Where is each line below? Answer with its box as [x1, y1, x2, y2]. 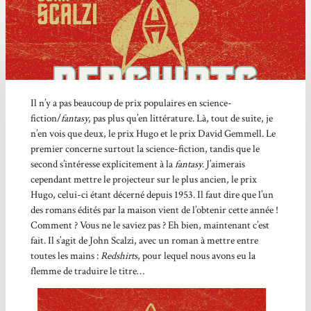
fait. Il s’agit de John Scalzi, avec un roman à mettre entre [30, 233, 258, 247]
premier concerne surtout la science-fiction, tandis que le [30, 142, 260, 155]
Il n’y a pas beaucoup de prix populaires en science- [30, 96, 232, 110]
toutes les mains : [30, 249, 101, 262]
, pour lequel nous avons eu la [137, 249, 255, 262]
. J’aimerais [201, 157, 245, 171]
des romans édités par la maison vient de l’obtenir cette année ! [30, 203, 278, 217]
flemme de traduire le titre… [30, 264, 144, 278]
